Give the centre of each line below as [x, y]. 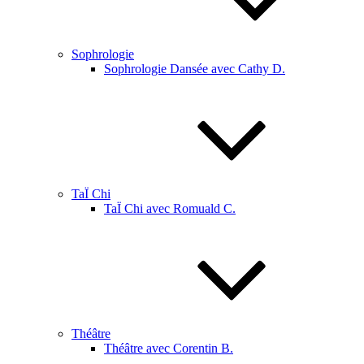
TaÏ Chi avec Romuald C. [170, 208]
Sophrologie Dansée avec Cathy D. [195, 69]
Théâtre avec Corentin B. [169, 348]
